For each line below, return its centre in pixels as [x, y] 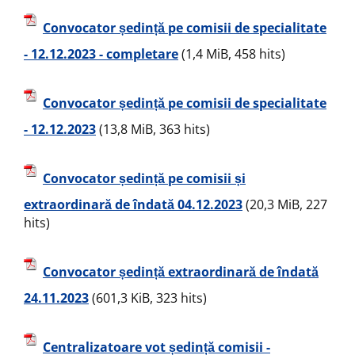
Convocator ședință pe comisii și [144, 179]
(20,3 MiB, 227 [285, 204]
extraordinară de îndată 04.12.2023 [133, 204]
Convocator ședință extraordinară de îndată [181, 272]
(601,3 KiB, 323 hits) [148, 298]
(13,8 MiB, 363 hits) [153, 129]
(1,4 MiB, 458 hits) [232, 54]
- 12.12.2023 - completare [101, 54]
